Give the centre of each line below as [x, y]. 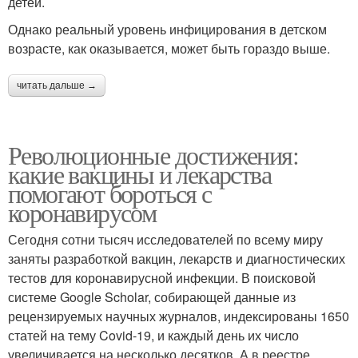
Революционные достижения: [153, 154]
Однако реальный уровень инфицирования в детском [167, 29]
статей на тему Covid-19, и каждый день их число [153, 335]
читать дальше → [57, 85]
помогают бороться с [110, 193]
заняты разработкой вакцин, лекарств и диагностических [177, 258]
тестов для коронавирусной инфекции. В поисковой [162, 277]
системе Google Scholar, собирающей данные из [152, 296]
